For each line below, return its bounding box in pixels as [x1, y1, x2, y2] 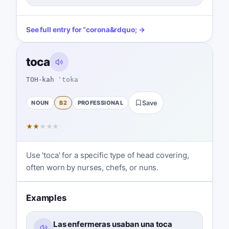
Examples [26, 192, 66, 203]
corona [86, 25, 110, 34]
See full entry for [26, 25, 82, 34]
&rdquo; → [109, 25, 145, 34]
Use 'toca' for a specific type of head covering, [26, 150, 189, 160]
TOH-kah [26, 75, 55, 83]
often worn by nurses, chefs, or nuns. [26, 162, 159, 172]
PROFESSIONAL [77, 99, 124, 106]
